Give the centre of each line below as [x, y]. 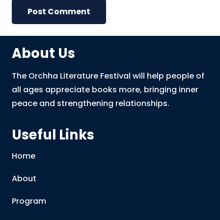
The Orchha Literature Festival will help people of [108, 76]
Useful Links [53, 135]
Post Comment [59, 11]
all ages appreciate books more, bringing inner [105, 89]
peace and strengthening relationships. [91, 103]
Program [29, 201]
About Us [43, 53]
